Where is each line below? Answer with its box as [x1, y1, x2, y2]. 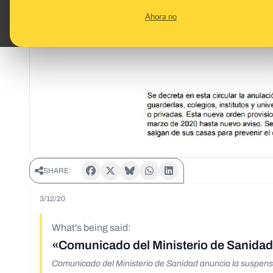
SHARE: [43, 166, 71, 175]
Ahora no [145, 12, 177, 21]
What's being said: [52, 222, 131, 233]
